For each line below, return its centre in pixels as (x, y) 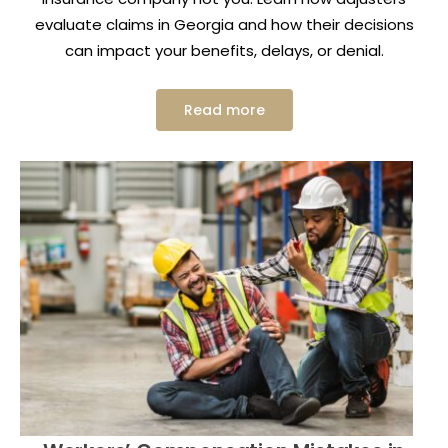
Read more (224, 110)
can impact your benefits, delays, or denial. (224, 51)
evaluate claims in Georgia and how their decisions (224, 25)
